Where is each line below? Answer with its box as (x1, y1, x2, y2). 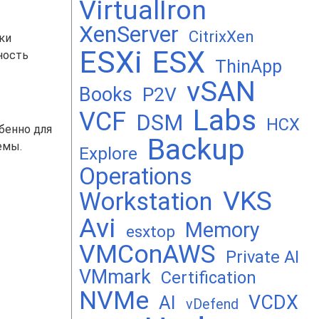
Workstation (79, 187, 213, 216)
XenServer (79, 21, 179, 48)
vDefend (186, 296, 239, 313)
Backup (147, 132, 245, 167)
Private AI (226, 247, 299, 267)
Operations (79, 162, 192, 190)
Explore (79, 143, 137, 164)
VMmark (79, 266, 151, 288)
